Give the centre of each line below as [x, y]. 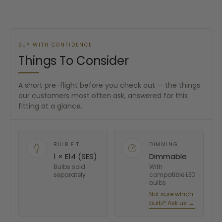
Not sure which [171, 194]
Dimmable [168, 157]
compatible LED [172, 175]
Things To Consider [74, 61]
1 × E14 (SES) [75, 157]
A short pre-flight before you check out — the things [109, 85]
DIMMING [164, 145]
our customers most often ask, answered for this [103, 96]
